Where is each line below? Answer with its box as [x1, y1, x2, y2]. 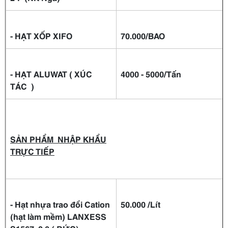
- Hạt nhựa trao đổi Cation [10, 198, 110, 210]
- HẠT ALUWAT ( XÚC [10, 68, 92, 80]
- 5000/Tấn [141, 68, 183, 80]
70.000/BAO [121, 30, 165, 42]
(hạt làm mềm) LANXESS [10, 210, 106, 222]
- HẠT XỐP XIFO [10, 30, 72, 42]
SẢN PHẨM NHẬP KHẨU [10, 133, 106, 145]
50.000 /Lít [121, 198, 160, 210]
